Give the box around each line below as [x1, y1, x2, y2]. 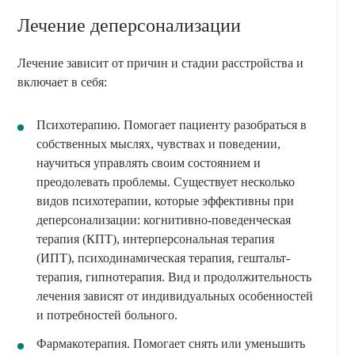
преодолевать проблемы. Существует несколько [36, 175, 295, 189]
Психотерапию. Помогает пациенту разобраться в [36, 118, 307, 132]
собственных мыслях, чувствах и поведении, [36, 137, 281, 151]
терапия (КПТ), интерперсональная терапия [36, 232, 274, 246]
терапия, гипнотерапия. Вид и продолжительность [36, 270, 311, 284]
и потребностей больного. [36, 308, 177, 323]
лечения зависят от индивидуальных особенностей [36, 289, 313, 303]
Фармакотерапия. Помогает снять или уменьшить [36, 337, 305, 351]
